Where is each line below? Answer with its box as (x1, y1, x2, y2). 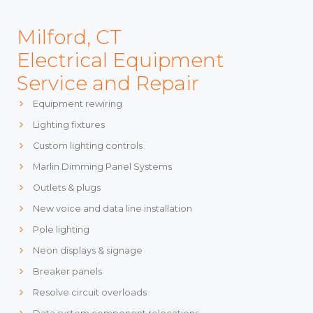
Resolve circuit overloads (32, 286, 147, 298)
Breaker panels (32, 265, 102, 277)
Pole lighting (32, 224, 89, 235)
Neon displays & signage (32, 245, 143, 256)
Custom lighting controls (32, 140, 143, 151)
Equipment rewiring (32, 98, 122, 109)
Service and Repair (17, 71, 199, 95)
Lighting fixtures (32, 119, 105, 130)
